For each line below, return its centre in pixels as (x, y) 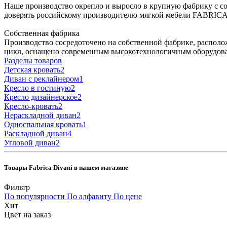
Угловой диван (30, 142)
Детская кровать (32, 69)
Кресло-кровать (31, 106)
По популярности (34, 197)
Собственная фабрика (42, 33)
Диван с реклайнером (42, 79)
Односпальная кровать (43, 124)
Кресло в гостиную (37, 88)
